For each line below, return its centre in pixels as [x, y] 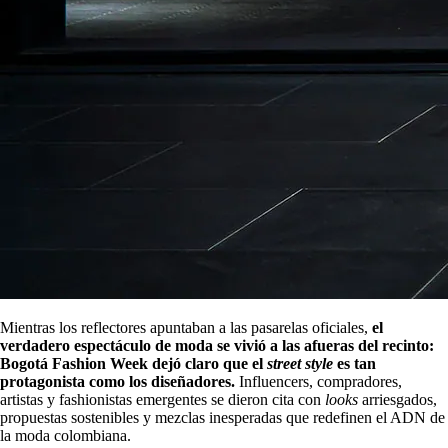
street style [300, 363]
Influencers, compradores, [318, 381]
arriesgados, [399, 399]
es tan [354, 363]
